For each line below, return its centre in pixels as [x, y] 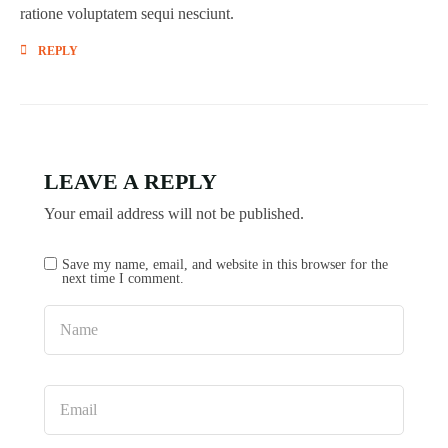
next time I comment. [123, 278]
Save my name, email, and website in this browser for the [225, 264]
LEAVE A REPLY [130, 181]
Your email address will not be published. [174, 213]
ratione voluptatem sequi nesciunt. [127, 13]
